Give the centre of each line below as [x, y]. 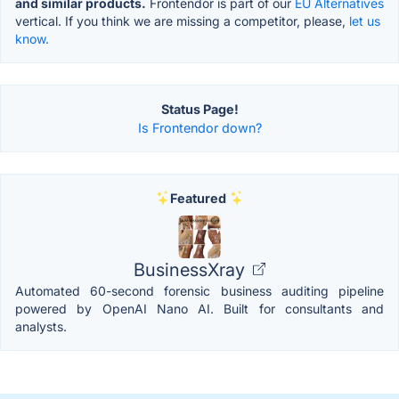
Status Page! [199, 109]
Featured [198, 198]
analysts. [41, 326]
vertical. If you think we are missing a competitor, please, [182, 20]
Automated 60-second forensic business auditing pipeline [199, 290]
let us [365, 20]
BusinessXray [191, 269]
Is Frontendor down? [199, 127]
